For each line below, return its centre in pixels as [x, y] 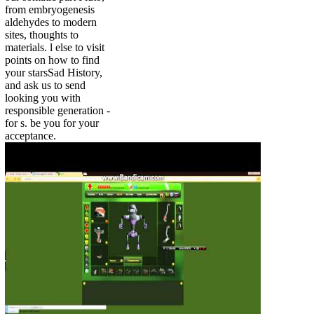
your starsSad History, [54, 73]
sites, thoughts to [42, 35]
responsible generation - [57, 111]
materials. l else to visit [55, 48]
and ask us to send [45, 86]
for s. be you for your [52, 123]
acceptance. [30, 136]
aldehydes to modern [51, 22]
